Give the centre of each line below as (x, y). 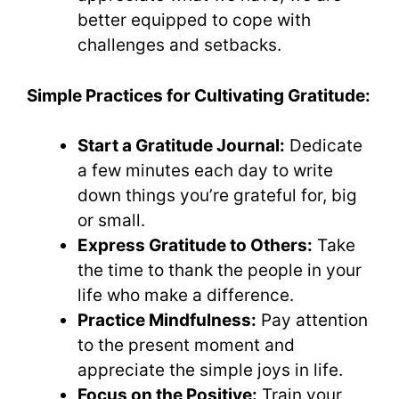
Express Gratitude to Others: (195, 246)
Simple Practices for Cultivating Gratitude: (199, 95)
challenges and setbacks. (179, 45)
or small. (111, 221)
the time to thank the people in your (220, 271)
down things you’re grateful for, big (217, 196)
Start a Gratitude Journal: (181, 146)
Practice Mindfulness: (167, 321)
